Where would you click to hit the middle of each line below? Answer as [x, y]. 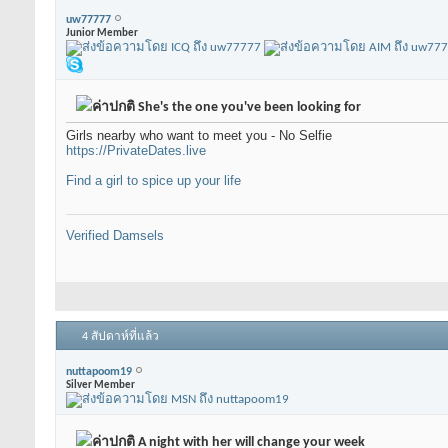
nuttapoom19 [99, 371]
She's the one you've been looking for [248, 108]
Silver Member [100, 385]
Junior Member [102, 33]
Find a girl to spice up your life [153, 181]
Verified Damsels [115, 236]
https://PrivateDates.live [136, 151]
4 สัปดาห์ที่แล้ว [120, 337]
